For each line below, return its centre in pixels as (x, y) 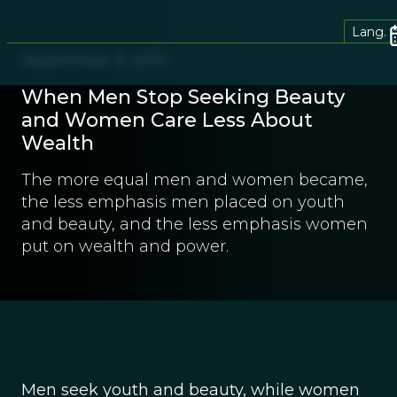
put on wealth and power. (125, 246)
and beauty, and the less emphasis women (195, 224)
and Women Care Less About (167, 120)
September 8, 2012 (95, 60)
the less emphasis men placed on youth (183, 202)
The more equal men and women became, (195, 180)
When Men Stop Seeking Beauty (183, 97)
